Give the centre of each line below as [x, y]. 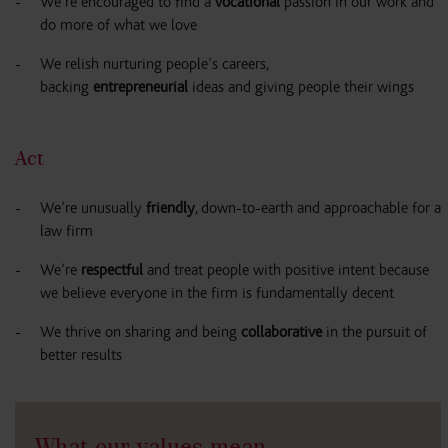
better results [81, 355]
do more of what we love [118, 25]
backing [66, 87]
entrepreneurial [140, 87]
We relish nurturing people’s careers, [154, 64]
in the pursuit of [374, 332]
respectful [112, 270]
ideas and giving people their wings [301, 87]
